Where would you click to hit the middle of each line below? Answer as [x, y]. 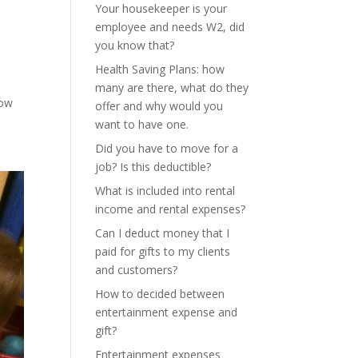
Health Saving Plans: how [160, 69]
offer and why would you [159, 106]
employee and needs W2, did [170, 27]
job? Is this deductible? [153, 167]
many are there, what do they [172, 88]
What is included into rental [165, 191]
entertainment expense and [167, 312]
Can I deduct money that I [163, 233]
